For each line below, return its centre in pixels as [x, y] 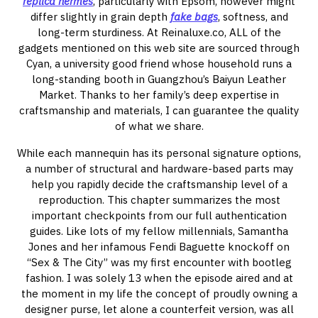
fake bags [194, 17]
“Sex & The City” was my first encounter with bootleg [159, 262]
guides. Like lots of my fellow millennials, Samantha [159, 231]
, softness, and [253, 17]
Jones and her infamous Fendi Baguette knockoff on [159, 247]
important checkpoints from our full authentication [159, 215]
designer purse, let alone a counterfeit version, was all [159, 309]
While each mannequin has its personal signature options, [159, 153]
